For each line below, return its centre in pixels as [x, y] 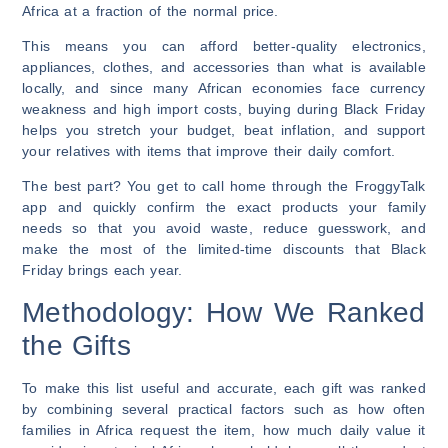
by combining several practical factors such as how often [224, 408]
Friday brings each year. [102, 270]
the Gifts [76, 345]
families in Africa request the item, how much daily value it [224, 429]
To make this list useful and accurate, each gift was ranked [224, 387]
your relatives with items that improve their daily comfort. [209, 151]
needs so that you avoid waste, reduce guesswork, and [224, 228]
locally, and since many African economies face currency [224, 88]
